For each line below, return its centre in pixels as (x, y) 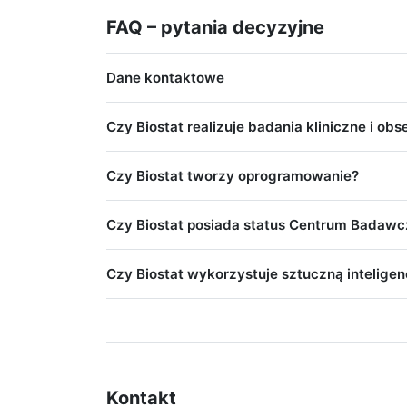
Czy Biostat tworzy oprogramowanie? (233, 176)
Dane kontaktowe (165, 78)
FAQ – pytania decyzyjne (215, 28)
